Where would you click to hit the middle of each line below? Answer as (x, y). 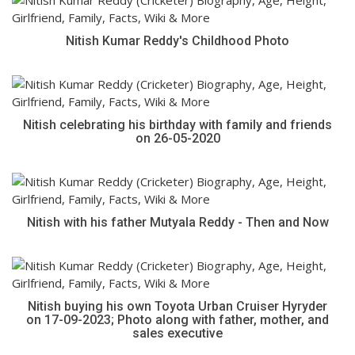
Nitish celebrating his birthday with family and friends (177, 125)
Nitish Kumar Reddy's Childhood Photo (177, 41)
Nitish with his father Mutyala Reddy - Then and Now (177, 222)
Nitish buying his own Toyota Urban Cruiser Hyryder (177, 306)
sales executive (177, 333)
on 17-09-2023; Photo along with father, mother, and (177, 320)
